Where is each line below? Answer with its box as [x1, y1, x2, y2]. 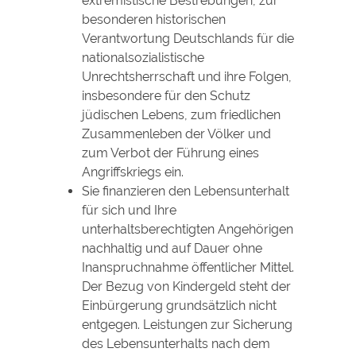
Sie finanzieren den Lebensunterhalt [81, 183, 289, 199]
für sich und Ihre [81, 202, 176, 218]
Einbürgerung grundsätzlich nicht [81, 297, 277, 313]
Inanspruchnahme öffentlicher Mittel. [81, 259, 294, 275]
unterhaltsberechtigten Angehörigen [81, 221, 293, 237]
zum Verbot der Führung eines [81, 145, 259, 161]
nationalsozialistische [81, 49, 204, 65]
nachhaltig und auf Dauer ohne [81, 240, 262, 256]
